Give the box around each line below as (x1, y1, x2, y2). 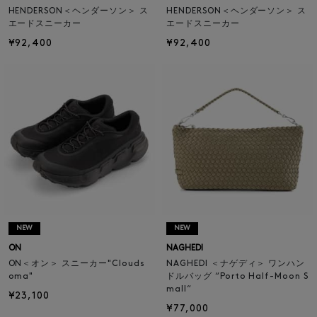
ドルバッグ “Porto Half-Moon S (166, 272, 309, 281)
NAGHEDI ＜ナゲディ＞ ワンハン (166, 259, 306, 268)
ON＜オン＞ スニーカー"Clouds (8, 259, 145, 268)
